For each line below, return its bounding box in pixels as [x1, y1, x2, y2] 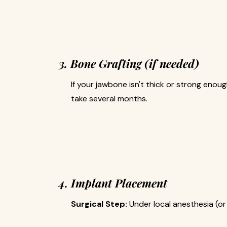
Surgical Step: [71, 199, 127, 209]
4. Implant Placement [59, 175, 167, 191]
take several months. [71, 93, 147, 104]
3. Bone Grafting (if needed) [59, 56, 199, 71]
